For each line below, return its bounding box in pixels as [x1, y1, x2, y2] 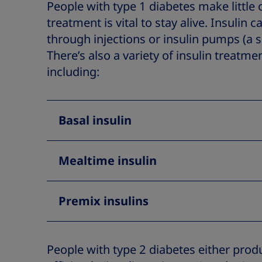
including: [47, 64, 99, 80]
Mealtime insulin [58, 153, 157, 169]
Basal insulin [58, 112, 132, 129]
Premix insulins [58, 193, 149, 209]
